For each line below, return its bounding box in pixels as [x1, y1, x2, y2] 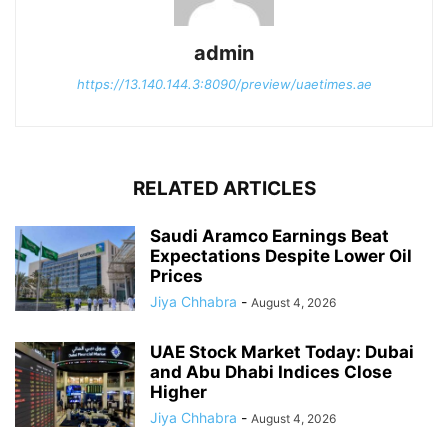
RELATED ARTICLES [132, 177, 316, 201]
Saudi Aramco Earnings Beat [150, 226, 389, 247]
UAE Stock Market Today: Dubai [150, 342, 414, 363]
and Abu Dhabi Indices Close [150, 362, 392, 383]
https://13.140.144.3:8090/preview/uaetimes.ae [76, 76, 372, 93]
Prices [150, 266, 203, 287]
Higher [150, 382, 207, 403]
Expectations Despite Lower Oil [150, 246, 412, 267]
